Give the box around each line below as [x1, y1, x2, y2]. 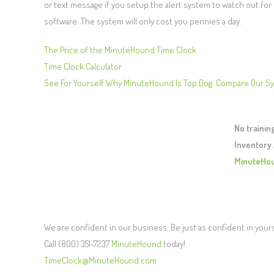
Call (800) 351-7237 [44, 238, 111, 250]
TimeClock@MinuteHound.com [44, 254, 157, 267]
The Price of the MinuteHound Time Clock [44, 44, 196, 56]
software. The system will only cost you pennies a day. [44, 15, 242, 28]
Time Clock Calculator [44, 61, 122, 73]
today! [161, 238, 185, 250]
